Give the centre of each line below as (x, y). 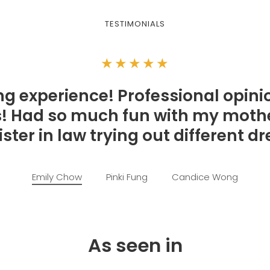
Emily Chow (57, 177)
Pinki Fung (127, 177)
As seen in (135, 246)
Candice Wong (205, 177)
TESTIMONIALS (135, 24)
